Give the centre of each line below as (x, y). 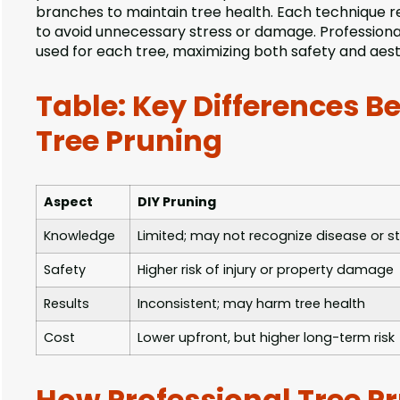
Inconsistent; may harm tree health (251, 304)
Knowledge (79, 236)
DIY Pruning (177, 202)
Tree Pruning (129, 141)
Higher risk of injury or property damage (266, 270)
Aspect (68, 202)
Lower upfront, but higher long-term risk (266, 338)
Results (67, 304)
